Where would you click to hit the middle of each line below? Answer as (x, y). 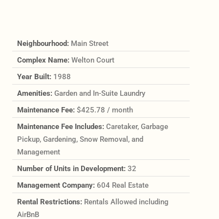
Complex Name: (44, 60)
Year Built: (35, 77)
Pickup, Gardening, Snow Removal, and (80, 139)
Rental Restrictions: (50, 202)
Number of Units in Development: (72, 168)
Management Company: (57, 185)
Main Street (89, 43)
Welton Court (93, 60)
